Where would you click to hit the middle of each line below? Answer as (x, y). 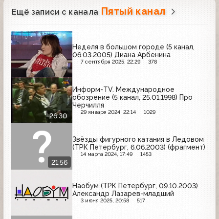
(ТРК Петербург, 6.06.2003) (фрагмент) (139, 147)
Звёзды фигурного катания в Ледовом (138, 140)
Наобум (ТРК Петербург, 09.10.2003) (135, 186)
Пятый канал (133, 11)
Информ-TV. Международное (123, 89)
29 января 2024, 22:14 (108, 112)
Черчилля (88, 105)
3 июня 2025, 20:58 (105, 200)
